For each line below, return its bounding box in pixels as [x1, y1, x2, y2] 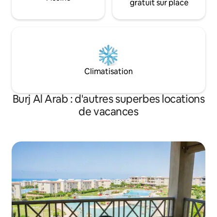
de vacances [78, 105, 139, 119]
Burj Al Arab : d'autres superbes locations [12, 92, 205, 107]
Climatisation [84, 66, 133, 77]
